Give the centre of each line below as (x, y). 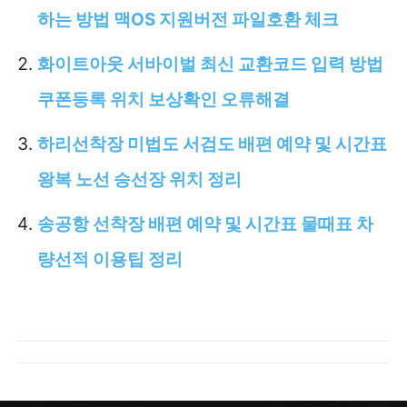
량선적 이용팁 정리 (110, 259)
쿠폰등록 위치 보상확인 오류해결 (164, 99)
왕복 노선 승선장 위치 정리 (139, 179)
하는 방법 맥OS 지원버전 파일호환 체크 (188, 19)
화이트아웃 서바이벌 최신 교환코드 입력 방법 (210, 64)
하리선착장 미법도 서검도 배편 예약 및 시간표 (212, 144)
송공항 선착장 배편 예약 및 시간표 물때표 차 (205, 223)
